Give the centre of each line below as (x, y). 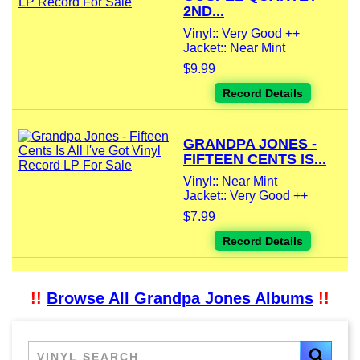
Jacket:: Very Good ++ (245, 196)
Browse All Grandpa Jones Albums (180, 299)
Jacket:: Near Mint (234, 48)
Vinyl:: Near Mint (230, 182)
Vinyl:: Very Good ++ (241, 34)
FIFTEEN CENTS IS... (255, 160)
